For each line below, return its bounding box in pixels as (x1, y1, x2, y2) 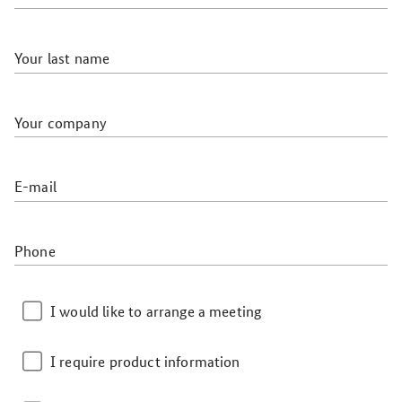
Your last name (14, 48, 110, 67)
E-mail (14, 177, 57, 196)
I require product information (50, 351, 240, 371)
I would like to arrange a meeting (50, 301, 262, 320)
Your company (14, 112, 107, 132)
